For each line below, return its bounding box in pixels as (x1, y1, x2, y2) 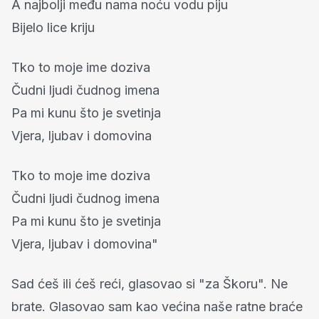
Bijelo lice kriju (11, 19, 95, 35)
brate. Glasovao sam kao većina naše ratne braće (11, 298, 303, 314)
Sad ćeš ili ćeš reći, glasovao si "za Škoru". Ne (11, 276, 288, 291)
